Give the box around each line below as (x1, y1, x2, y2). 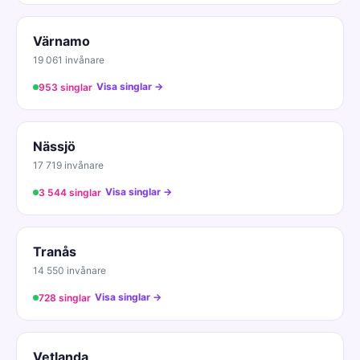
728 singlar (39, 291, 91, 304)
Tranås (33, 243, 76, 260)
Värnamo (33, 32, 90, 49)
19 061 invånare (33, 53, 104, 66)
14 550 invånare (33, 264, 106, 276)
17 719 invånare (33, 158, 104, 171)
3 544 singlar (39, 186, 101, 198)
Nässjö (33, 137, 76, 154)
